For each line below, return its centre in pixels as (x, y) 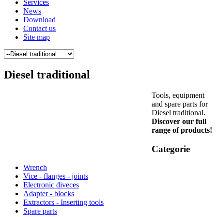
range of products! (182, 130)
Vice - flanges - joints (56, 176)
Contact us (39, 28)
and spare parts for (180, 104)
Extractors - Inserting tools (63, 202)
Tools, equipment (178, 95)
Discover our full (179, 121)
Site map (37, 37)
